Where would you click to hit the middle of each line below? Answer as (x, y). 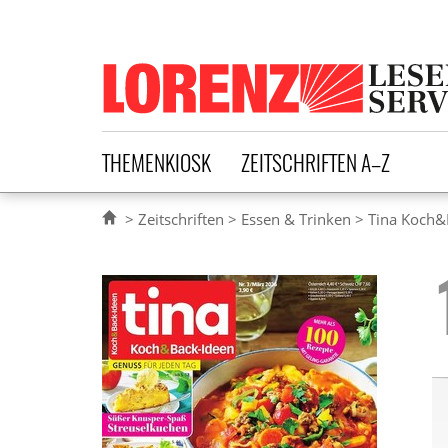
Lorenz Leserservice (240, 73)
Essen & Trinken (295, 219)
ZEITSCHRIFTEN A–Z (315, 161)
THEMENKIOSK (156, 161)
